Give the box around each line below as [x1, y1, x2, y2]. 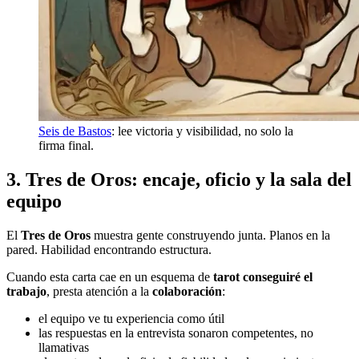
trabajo [6, 284, 46, 299]
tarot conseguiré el [213, 270, 313, 284]
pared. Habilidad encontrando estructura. [6, 243, 212, 257]
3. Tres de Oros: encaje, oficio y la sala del [6, 169, 352, 191]
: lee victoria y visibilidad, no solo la [111, 124, 293, 139]
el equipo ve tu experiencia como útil [38, 312, 224, 326]
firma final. [38, 139, 94, 153]
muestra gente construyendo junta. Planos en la [91, 228, 330, 243]
